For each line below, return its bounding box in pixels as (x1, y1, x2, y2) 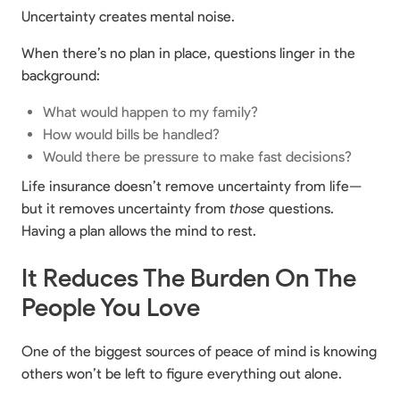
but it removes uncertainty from (21, 200, 229, 217)
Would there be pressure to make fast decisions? (43, 148, 352, 165)
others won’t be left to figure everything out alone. (21, 365, 342, 382)
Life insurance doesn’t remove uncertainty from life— (21, 178, 362, 195)
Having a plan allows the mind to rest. (21, 222, 256, 239)
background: (21, 67, 100, 84)
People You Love (21, 292, 200, 322)
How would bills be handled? (43, 126, 220, 143)
